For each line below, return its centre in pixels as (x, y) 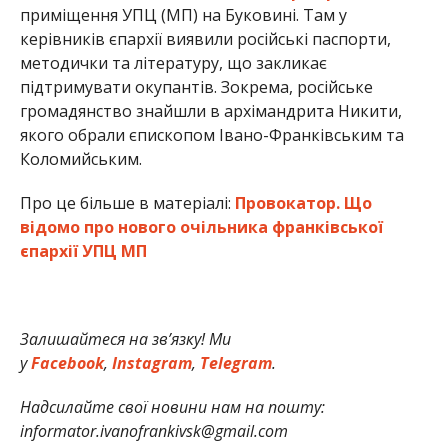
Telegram (233, 362)
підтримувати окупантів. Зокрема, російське (196, 86)
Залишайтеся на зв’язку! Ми (125, 338)
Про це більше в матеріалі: (127, 202)
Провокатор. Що (303, 202)
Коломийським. (80, 158)
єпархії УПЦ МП (83, 250)
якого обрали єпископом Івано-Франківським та (211, 134)
